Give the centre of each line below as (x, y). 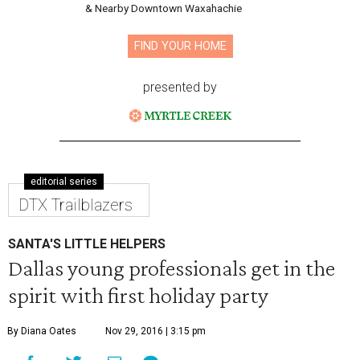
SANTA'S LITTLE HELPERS (87, 244)
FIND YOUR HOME (180, 47)
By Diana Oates (42, 331)
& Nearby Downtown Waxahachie (164, 8)
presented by (180, 88)
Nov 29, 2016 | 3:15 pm (155, 331)
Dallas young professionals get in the (172, 268)
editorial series (64, 182)
